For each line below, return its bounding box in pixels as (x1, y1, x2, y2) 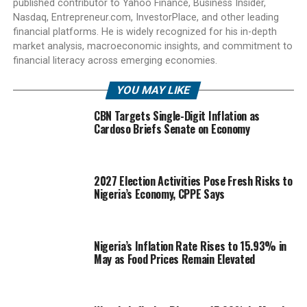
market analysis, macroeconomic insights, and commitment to (12, 40, 293, 52)
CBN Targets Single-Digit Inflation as (93, 107, 260, 124)
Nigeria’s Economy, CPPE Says (93, 185, 225, 202)
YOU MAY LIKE (115, 83, 193, 97)
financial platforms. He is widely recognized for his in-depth (12, 25, 277, 38)
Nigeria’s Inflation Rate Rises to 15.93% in (93, 237, 287, 254)
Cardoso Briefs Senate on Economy (93, 120, 250, 137)
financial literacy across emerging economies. (12, 54, 217, 66)
